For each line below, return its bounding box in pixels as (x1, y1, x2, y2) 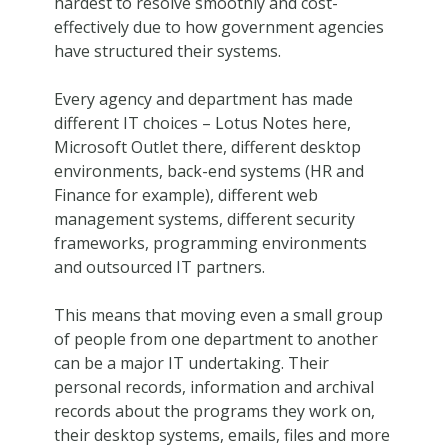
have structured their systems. (53, 39, 281, 62)
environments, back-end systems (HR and (53, 159, 364, 182)
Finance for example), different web (53, 183, 318, 206)
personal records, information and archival (53, 375, 374, 398)
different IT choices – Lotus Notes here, (53, 111, 351, 134)
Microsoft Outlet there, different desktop (53, 135, 361, 158)
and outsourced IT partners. (53, 255, 265, 278)
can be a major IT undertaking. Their (53, 351, 329, 374)
